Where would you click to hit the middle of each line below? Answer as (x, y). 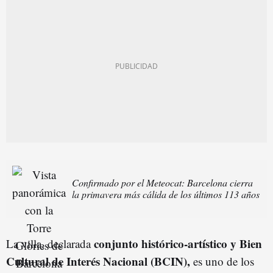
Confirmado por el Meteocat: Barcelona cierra (162, 183)
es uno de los (222, 261)
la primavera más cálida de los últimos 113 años (166, 194)
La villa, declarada (50, 243)
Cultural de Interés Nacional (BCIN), (98, 261)
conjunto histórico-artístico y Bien (178, 243)
